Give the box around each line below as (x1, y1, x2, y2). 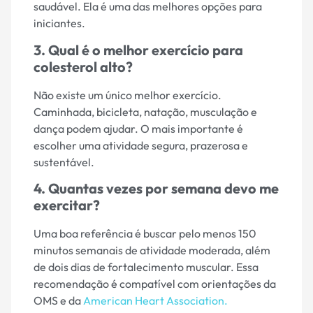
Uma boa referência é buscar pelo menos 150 (34, 226, 256, 241)
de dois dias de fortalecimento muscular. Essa (34, 260, 259, 275)
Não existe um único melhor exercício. (34, 87, 221, 102)
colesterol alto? (34, 57, 133, 75)
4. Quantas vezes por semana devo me (34, 180, 279, 198)
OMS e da (34, 293, 83, 308)
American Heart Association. (83, 293, 228, 308)
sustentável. (34, 154, 94, 169)
